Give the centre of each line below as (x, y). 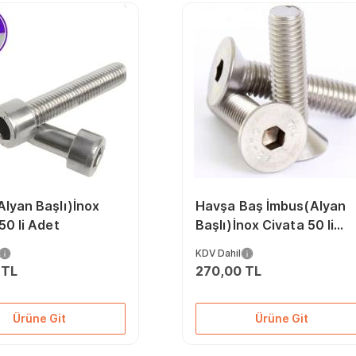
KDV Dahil (218, 253)
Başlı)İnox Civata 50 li (265, 225)
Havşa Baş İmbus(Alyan (271, 206)
